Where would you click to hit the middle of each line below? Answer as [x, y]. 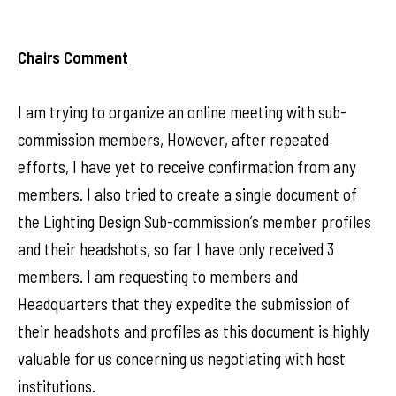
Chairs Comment [73, 57]
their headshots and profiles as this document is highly [194, 331]
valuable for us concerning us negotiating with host [182, 358]
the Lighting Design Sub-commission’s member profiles [194, 221]
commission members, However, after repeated [173, 139]
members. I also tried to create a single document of [187, 194]
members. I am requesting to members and [158, 276]
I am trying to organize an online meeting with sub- [182, 112]
